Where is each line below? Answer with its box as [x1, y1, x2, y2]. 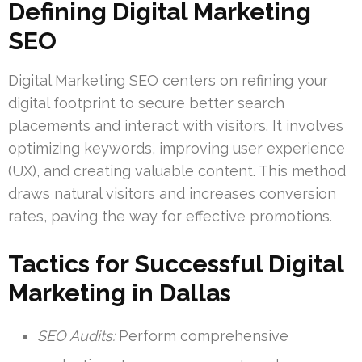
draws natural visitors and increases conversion [8, 184, 336, 202]
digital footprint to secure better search [8, 94, 284, 112]
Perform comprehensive [115, 326, 288, 344]
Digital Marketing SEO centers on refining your [8, 71, 328, 89]
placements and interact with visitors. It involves [8, 116, 343, 134]
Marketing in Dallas [8, 278, 231, 307]
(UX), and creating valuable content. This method [8, 162, 346, 179]
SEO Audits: [37, 326, 115, 344]
